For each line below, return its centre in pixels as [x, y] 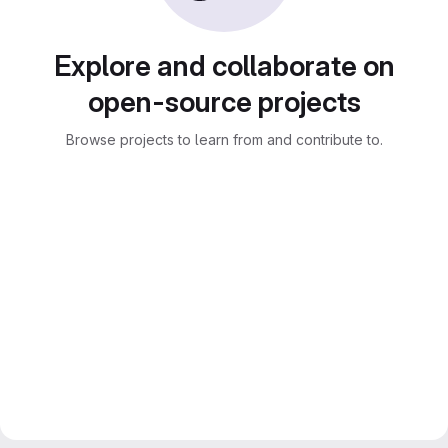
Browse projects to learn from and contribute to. [224, 139]
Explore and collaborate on [224, 66]
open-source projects [224, 102]
